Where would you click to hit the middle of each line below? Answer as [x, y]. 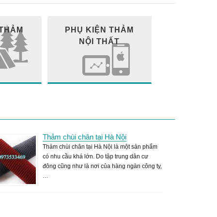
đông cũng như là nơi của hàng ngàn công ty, [102, 166]
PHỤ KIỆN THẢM [100, 30]
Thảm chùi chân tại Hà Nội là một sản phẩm [100, 147]
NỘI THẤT [100, 41]
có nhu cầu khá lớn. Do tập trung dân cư [96, 156]
